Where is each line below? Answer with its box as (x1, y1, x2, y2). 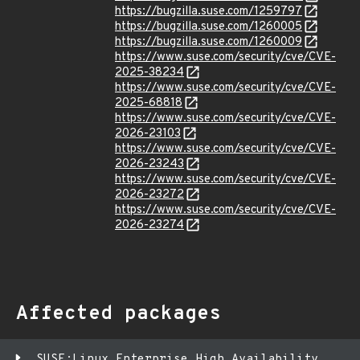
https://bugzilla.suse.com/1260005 (115, 19, 302, 35)
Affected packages (16, 302, 221, 326)
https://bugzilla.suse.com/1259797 (115, 4, 302, 19)
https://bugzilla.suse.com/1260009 (115, 35, 302, 50)
